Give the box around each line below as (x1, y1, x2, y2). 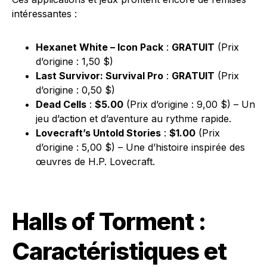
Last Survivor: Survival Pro (36, 70, 163, 82)
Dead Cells (36, 98, 86, 110)
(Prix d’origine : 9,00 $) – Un (123, 98, 255, 110)
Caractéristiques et (12, 237, 226, 266)
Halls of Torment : (12, 207, 206, 236)
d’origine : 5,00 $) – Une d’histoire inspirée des (36, 141, 245, 153)
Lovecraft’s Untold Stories (36, 127, 161, 139)
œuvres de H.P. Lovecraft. (36, 156, 155, 167)
